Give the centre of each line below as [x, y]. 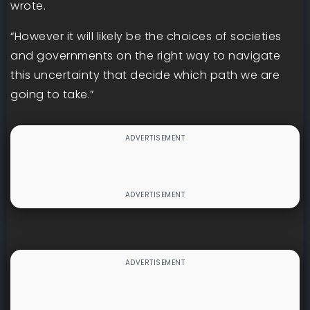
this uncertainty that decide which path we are [145, 75]
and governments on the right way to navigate [145, 56]
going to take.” [52, 94]
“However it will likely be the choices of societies [146, 36]
